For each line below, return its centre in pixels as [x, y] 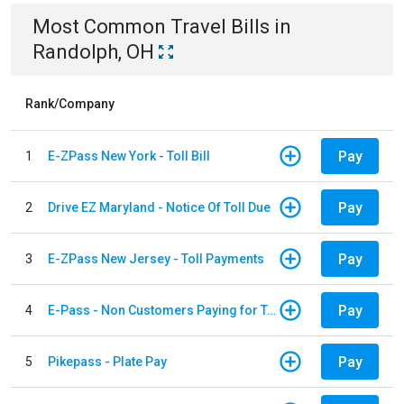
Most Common [101, 27]
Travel [198, 27]
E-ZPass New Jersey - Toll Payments [156, 258]
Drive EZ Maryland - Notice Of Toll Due [159, 207]
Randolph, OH [93, 52]
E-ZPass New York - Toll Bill [129, 156]
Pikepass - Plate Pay [107, 361]
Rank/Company [70, 104]
